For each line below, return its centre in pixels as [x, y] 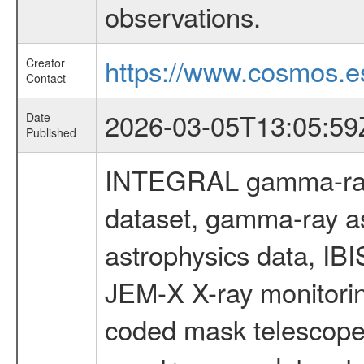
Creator [45, 63]
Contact [45, 78]
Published [51, 132]
